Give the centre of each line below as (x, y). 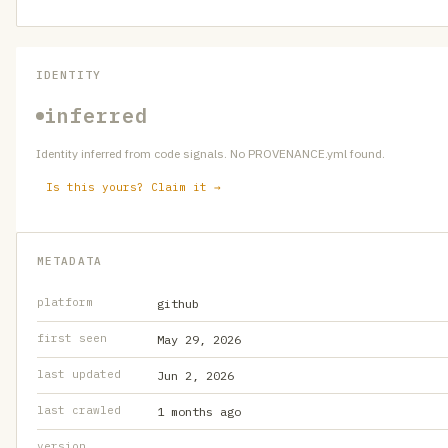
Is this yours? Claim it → (133, 187)
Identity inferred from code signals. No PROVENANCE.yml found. (210, 153)
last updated (79, 374)
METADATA (69, 261)
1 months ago (199, 411)
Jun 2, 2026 (195, 375)
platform (65, 302)
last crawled (79, 410)
